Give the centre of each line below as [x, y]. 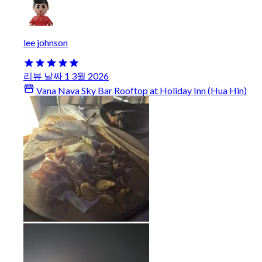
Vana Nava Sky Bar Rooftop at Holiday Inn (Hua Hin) [141, 90]
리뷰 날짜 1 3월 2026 [66, 75]
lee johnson [46, 42]
